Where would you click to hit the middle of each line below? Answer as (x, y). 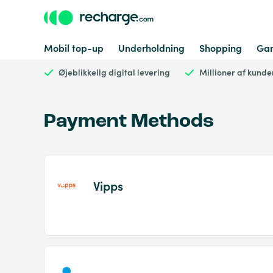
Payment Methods (129, 122)
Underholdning (151, 48)
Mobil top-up (74, 48)
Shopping (221, 48)
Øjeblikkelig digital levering (114, 72)
